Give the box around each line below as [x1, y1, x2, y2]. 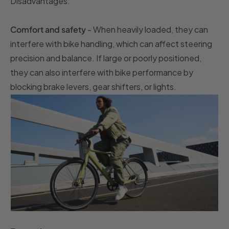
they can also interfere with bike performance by [10, 66, 193, 78]
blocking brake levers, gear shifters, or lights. [10, 81, 176, 92]
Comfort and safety [10, 24, 86, 35]
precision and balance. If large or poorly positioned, [10, 52, 201, 63]
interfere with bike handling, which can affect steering [10, 38, 212, 49]
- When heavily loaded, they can [86, 24, 208, 35]
